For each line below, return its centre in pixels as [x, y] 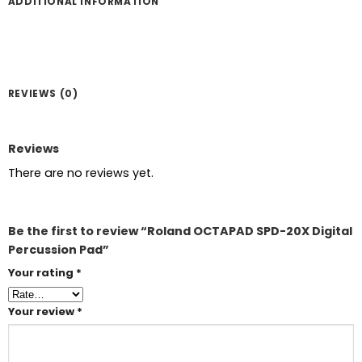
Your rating [42, 272]
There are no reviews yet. [80, 173]
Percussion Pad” [58, 249]
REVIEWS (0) [43, 93]
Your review [42, 311]
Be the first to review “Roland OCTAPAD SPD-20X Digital [180, 231]
